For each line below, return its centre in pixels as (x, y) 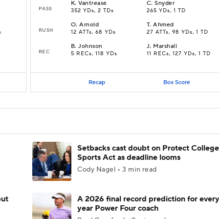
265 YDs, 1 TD (166, 11)
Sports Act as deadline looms (129, 157)
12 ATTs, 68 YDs (93, 32)
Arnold (89, 25)
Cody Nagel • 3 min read (117, 170)
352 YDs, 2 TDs (92, 11)
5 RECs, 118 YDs (94, 54)
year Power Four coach (118, 208)
